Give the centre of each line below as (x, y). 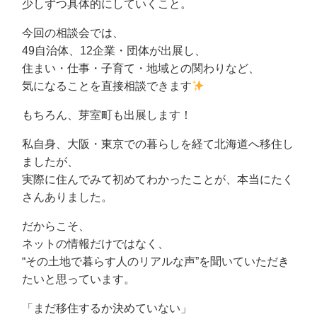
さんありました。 (68, 197)
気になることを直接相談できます (107, 86)
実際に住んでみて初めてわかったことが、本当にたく (158, 180)
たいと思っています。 (79, 279)
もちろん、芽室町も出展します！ (107, 115)
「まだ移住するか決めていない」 (107, 309)
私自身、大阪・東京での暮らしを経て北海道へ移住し (158, 144)
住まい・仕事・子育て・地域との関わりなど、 (141, 69)
